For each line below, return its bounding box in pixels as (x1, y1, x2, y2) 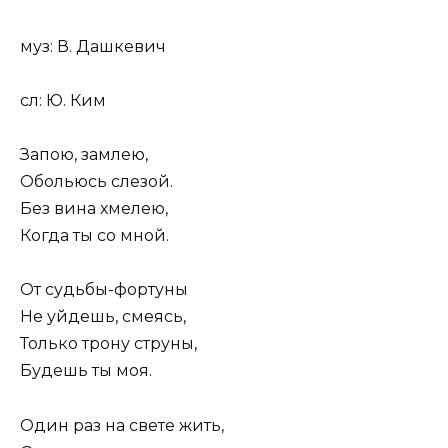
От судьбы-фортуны (20, 280, 188, 300)
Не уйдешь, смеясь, (20, 307, 186, 327)
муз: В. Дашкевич (20, 36, 166, 56)
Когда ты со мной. (20, 226, 169, 246)
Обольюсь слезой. (20, 172, 173, 192)
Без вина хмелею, (20, 199, 168, 219)
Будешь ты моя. (20, 361, 152, 381)
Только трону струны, (20, 334, 197, 354)
